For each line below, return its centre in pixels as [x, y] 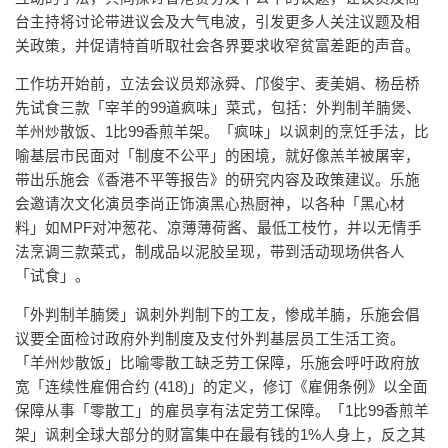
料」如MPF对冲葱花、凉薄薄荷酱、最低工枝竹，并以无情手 [218, 228]
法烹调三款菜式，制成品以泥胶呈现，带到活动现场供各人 [210, 252]
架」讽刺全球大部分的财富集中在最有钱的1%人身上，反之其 [220, 434]
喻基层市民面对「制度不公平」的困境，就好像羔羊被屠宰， [217, 156]
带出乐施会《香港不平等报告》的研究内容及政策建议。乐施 [217, 180]
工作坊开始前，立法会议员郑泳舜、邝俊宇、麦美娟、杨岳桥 [217, 84]
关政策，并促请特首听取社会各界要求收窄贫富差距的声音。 [217, 45]
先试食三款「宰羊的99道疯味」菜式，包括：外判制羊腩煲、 [218, 108]
